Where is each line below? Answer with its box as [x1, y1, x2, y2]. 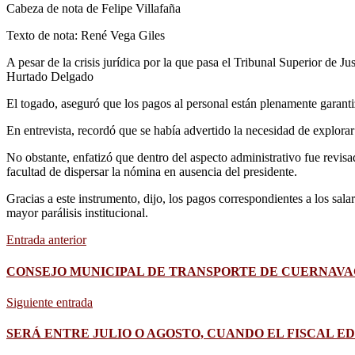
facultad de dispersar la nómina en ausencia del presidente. [6, 165, 300, 179]
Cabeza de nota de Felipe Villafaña [6, 2, 181, 16]
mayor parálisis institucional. [6, 206, 148, 220]
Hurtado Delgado [6, 70, 94, 84]
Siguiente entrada [6, 295, 93, 309]
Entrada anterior [6, 233, 86, 247]
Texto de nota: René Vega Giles [6, 29, 165, 43]
